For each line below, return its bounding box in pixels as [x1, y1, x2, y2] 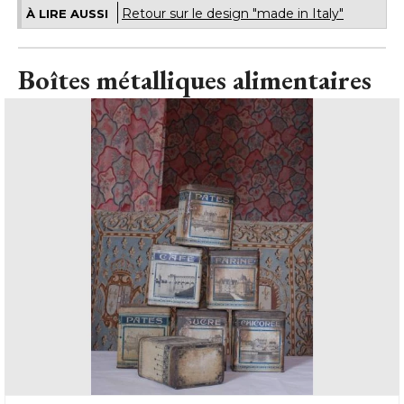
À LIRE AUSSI [26, 6, 108, 22]
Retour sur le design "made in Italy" [122, 5, 344, 23]
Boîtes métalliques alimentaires [18, 62, 372, 98]
